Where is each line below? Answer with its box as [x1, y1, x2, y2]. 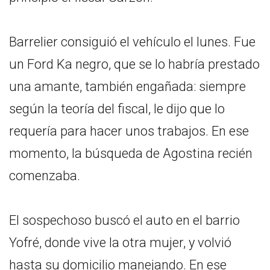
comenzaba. [9, 168, 80, 183]
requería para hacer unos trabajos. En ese [9, 123, 249, 139]
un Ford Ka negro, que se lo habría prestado [9, 56, 260, 72]
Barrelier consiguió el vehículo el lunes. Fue [9, 34, 256, 49]
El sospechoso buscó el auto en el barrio [9, 212, 240, 228]
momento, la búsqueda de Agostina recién [9, 145, 253, 161]
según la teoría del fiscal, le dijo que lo [9, 101, 225, 116]
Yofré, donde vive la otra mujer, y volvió [9, 234, 231, 250]
